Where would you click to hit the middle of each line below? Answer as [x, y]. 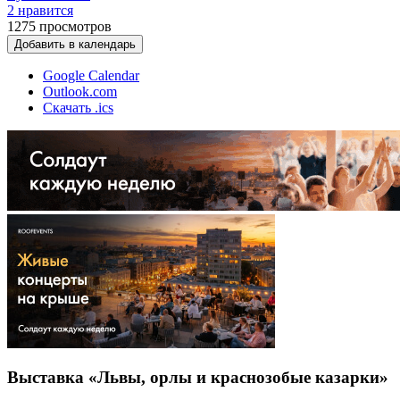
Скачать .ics [78, 107]
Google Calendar [91, 75]
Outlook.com [80, 91]
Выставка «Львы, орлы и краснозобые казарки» [198, 378]
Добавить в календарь [75, 44]
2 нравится [40, 10]
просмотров [75, 26]
